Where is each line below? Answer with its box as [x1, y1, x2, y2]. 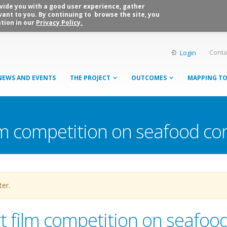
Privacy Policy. [36, 18, 83, 27]
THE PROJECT [70, 73, 110, 82]
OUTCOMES [131, 73, 167, 82]
